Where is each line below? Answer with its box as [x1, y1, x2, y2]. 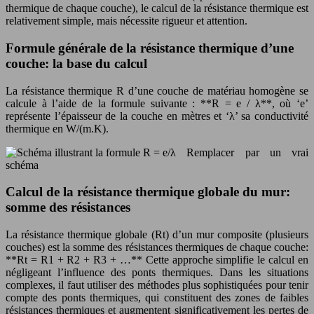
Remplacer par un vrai [176, 146, 308, 158]
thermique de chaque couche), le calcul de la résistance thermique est [6, 2, 308, 15]
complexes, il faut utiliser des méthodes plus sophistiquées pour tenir [6, 279, 308, 292]
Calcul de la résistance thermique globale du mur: [6, 184, 290, 200]
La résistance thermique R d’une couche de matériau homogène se [6, 84, 308, 97]
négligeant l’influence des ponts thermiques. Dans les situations [6, 266, 308, 279]
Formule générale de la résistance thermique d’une [6, 40, 294, 55]
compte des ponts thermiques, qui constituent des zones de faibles [6, 292, 308, 304]
